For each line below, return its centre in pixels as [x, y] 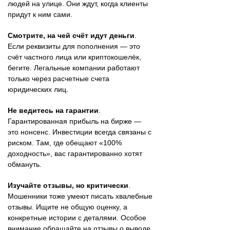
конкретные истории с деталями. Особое [77, 217]
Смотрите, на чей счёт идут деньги [71, 35]
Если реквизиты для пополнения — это [74, 46]
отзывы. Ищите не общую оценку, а [68, 207]
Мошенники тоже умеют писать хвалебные [80, 196]
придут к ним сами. [40, 14]
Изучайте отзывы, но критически [68, 185]
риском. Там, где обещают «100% [65, 142]
